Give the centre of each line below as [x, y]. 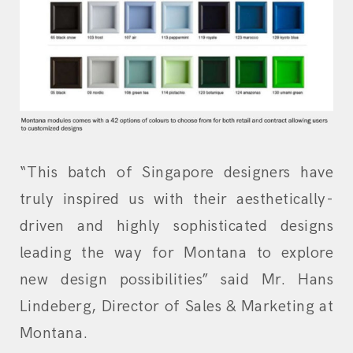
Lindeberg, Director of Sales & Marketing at [176, 306]
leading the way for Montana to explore [176, 253]
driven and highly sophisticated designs [176, 226]
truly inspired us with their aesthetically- [176, 199]
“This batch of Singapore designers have [176, 172]
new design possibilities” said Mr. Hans [176, 279]
